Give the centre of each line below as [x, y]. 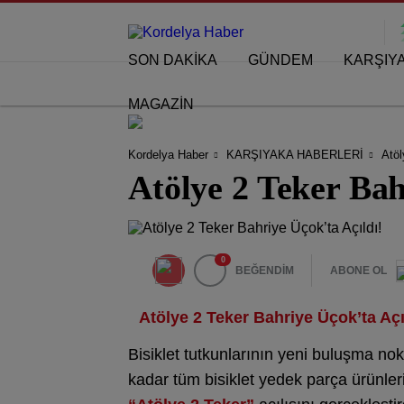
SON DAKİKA [173, 60]
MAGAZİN [161, 104]
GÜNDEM [280, 60]
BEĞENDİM [265, 271]
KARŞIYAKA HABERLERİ [295, 154]
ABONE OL [358, 271]
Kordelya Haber [168, 154]
